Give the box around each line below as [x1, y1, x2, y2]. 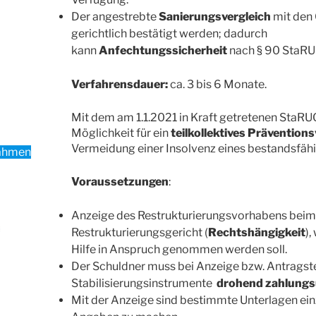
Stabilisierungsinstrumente [71, 276, 217, 291]
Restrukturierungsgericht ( [71, 226, 208, 240]
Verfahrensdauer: [71, 78, 170, 92]
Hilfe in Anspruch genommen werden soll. [71, 243, 287, 257]
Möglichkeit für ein [71, 126, 171, 140]
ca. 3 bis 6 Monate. [169, 78, 267, 92]
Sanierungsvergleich [158, 10, 271, 24]
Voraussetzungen [71, 175, 169, 189]
